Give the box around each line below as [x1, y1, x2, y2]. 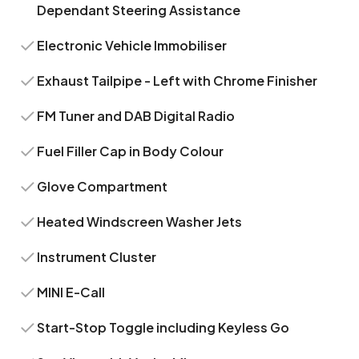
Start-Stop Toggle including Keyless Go [37, 319, 290, 336]
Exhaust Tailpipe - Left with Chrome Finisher [37, 72, 318, 89]
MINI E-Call [37, 284, 106, 301]
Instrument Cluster [37, 248, 157, 265]
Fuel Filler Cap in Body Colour [37, 143, 224, 159]
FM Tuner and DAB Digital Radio [37, 107, 236, 124]
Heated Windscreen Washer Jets [37, 213, 243, 230]
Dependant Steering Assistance [37, 2, 241, 18]
